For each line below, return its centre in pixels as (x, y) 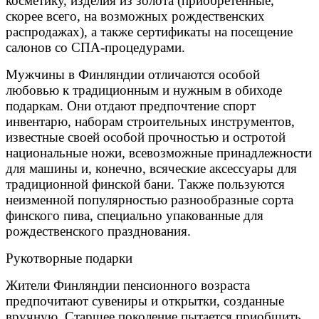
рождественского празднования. (98, 231)
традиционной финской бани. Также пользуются (145, 184)
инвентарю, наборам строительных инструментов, (150, 122)
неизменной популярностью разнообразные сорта (150, 200)
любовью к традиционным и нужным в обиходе (144, 90)
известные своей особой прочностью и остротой (146, 137)
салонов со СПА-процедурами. (95, 48)
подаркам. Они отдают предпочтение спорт (131, 106)
